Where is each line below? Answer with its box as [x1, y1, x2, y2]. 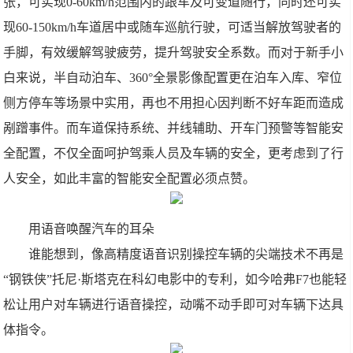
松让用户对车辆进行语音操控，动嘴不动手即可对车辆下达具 [3, 298, 344, 311]
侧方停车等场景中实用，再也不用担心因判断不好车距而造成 [3, 96, 344, 110]
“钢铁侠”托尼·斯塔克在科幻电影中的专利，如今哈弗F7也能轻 [3, 273, 347, 286]
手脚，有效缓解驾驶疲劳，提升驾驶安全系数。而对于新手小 [3, 46, 344, 59]
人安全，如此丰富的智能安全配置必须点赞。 [3, 172, 256, 185]
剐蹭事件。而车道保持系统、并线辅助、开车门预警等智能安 [3, 121, 344, 135]
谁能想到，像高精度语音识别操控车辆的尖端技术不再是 [28, 247, 344, 261]
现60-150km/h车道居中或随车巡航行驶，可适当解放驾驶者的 [3, 20, 342, 34]
